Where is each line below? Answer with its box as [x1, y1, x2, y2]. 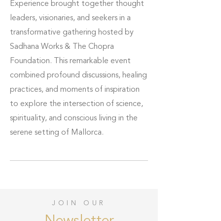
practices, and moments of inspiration [10, 86, 140, 94]
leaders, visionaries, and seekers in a [10, 14, 131, 22]
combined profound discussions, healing [10, 72, 147, 79]
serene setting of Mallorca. [10, 129, 104, 137]
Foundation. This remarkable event [10, 57, 131, 65]
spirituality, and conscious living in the [10, 114, 138, 122]
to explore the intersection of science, [10, 100, 143, 108]
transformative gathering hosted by [10, 29, 134, 37]
